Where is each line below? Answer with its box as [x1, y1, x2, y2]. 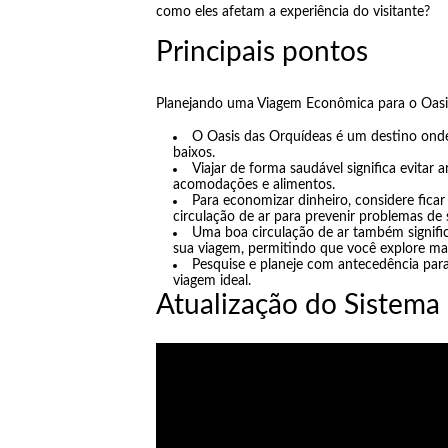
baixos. [173, 145, 216, 160]
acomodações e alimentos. [173, 177, 336, 192]
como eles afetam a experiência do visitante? [155, 4, 430, 19]
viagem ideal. [173, 273, 252, 288]
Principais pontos [155, 38, 368, 67]
